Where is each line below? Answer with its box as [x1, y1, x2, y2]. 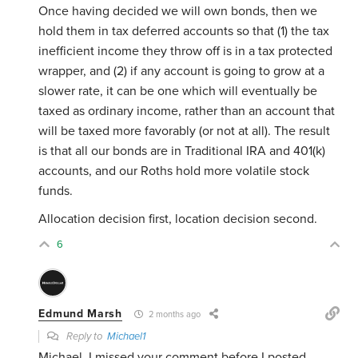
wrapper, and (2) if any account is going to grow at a [38, 63, 325, 80]
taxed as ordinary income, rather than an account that [38, 103, 336, 120]
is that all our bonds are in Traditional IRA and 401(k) [38, 143, 326, 160]
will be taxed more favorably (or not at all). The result [38, 123, 331, 140]
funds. [38, 183, 77, 200]
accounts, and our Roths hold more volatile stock [38, 163, 310, 180]
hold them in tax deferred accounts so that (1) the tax [38, 23, 330, 40]
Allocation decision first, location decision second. [38, 211, 318, 228]
